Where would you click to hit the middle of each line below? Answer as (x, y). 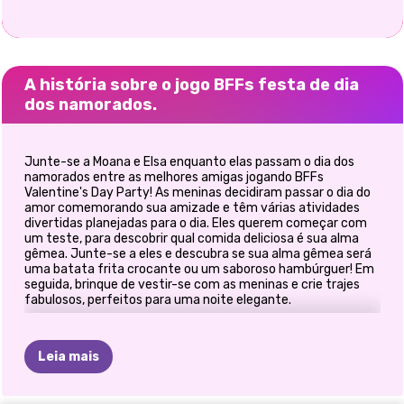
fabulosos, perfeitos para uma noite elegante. (157, 300)
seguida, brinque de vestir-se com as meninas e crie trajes (192, 285)
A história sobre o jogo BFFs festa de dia (191, 85)
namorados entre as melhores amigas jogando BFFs (174, 177)
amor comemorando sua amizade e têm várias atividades (192, 208)
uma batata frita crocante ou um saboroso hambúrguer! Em (199, 269)
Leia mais (68, 357)
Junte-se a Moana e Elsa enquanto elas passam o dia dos (189, 162)
